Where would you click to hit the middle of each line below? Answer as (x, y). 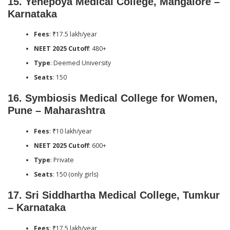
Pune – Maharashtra (56, 111)
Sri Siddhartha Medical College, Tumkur (122, 195)
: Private (62, 160)
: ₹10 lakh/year (70, 131)
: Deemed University (80, 63)
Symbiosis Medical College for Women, (121, 98)
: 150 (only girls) (75, 174)
